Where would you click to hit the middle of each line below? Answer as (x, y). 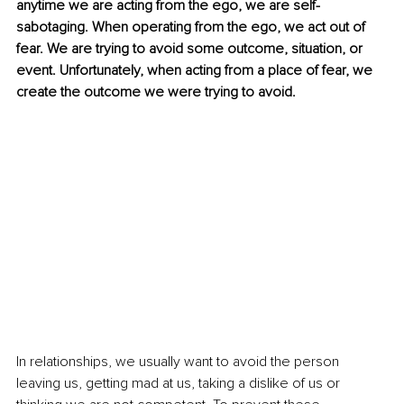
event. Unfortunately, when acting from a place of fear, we (196, 71)
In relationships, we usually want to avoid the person (179, 361)
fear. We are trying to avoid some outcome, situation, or (191, 49)
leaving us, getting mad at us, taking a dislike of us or (180, 383)
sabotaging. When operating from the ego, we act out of (193, 28)
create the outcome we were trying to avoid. (158, 92)
